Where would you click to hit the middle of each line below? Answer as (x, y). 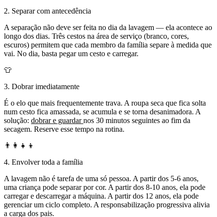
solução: (17, 121)
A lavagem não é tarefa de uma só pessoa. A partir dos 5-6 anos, (101, 179)
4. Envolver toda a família (43, 162)
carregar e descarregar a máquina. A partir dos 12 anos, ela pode (101, 196)
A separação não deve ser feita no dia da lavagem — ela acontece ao (108, 28)
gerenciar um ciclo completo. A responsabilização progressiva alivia (107, 205)
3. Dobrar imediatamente (42, 87)
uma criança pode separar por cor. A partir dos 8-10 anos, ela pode (105, 187)
